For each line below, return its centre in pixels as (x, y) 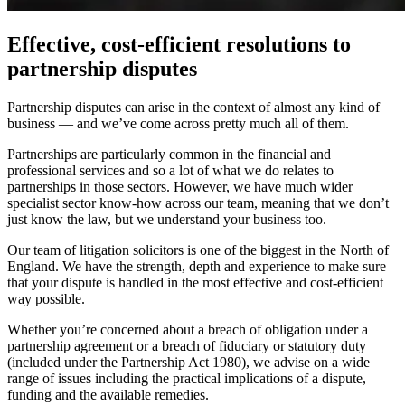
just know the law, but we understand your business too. (167, 219)
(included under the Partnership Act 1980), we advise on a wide (188, 362)
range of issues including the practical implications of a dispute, (187, 378)
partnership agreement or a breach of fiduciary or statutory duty (187, 345)
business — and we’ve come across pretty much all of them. (180, 123)
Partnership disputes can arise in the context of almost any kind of (193, 107)
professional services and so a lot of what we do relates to (170, 170)
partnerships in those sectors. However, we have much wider (180, 186)
